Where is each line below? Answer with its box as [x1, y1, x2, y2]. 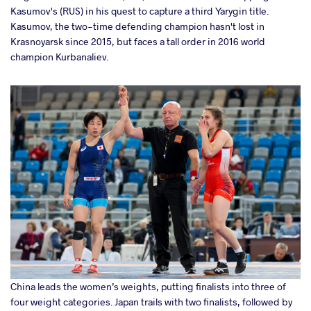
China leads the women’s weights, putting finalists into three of [10, 279, 286, 293]
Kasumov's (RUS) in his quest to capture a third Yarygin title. [10, 4, 269, 18]
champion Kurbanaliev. [10, 50, 108, 64]
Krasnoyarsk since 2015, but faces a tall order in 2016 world [10, 35, 265, 49]
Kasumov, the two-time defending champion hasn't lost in [10, 19, 264, 33]
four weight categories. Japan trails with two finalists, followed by [10, 294, 292, 308]
